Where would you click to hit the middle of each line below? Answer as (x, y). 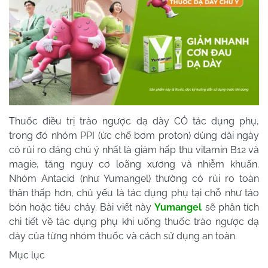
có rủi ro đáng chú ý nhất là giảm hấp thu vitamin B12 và (134, 150)
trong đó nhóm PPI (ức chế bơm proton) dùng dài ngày (134, 135)
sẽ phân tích (231, 207)
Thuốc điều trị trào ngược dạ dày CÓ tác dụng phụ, (134, 121)
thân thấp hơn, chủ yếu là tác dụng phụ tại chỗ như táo (134, 193)
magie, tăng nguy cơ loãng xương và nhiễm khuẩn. (134, 164)
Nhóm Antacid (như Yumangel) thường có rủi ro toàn (134, 178)
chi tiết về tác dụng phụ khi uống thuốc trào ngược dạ (134, 221)
